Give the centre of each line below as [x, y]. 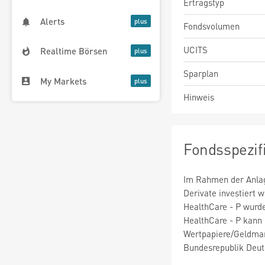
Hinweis [199, 97]
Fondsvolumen [211, 26]
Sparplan [201, 73]
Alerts [52, 22]
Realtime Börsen [74, 51]
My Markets [63, 81]
